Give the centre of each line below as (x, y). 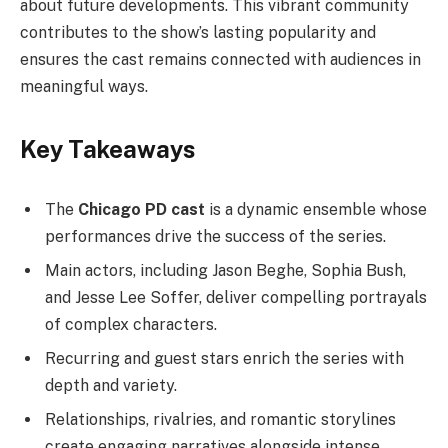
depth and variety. (111, 386)
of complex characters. (131, 325)
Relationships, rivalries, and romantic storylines (220, 420)
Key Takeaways (107, 149)
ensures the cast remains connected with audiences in (220, 60)
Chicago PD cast (141, 210)
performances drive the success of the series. (215, 237)
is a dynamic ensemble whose (316, 210)
